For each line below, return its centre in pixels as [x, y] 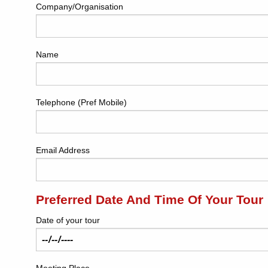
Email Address [63, 150]
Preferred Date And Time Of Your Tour [150, 200]
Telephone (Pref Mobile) [81, 102]
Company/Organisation [80, 7]
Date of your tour [68, 220]
